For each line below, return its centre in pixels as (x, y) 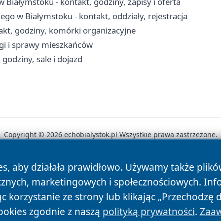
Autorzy (43, 169)
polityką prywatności (148, 211)
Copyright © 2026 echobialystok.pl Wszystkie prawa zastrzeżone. (110, 135)
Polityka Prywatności (108, 169)
